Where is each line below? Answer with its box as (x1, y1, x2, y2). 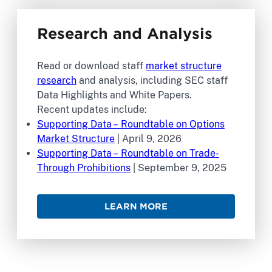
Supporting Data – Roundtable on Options (36, 118, 225, 131)
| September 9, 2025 (130, 162, 226, 174)
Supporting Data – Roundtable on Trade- (36, 148, 219, 160)
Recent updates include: (36, 104, 147, 116)
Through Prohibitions (36, 162, 131, 174)
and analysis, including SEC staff (76, 75, 228, 87)
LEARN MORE (104, 201, 168, 212)
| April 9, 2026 (114, 133, 182, 145)
